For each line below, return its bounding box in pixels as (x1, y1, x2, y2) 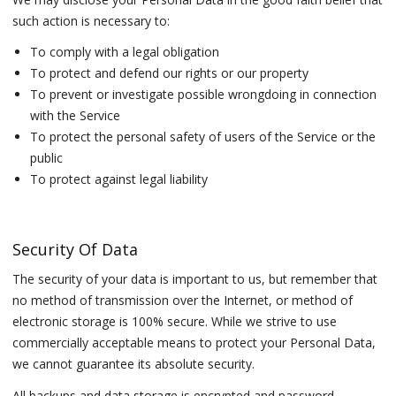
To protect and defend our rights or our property (30, 65, 309, 82)
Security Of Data (12, 239, 139, 261)
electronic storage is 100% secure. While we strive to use (12, 313, 338, 331)
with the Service (30, 107, 121, 125)
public (30, 149, 64, 167)
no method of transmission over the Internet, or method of (12, 292, 354, 309)
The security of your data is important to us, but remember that (12, 270, 378, 288)
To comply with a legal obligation (30, 43, 220, 61)
